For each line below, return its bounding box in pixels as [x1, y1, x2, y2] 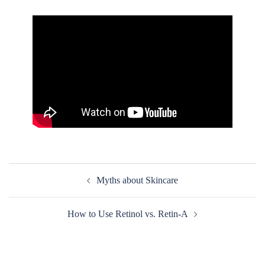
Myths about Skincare [96, 175, 178, 186]
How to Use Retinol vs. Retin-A [67, 209, 188, 219]
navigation [8, 180, 72, 196]
